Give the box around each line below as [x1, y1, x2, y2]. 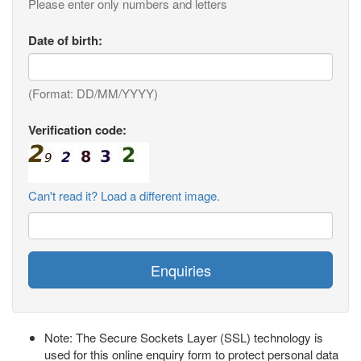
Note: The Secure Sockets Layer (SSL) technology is [44, 329, 323, 346]
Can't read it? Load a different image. [28, 187, 220, 204]
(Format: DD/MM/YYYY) [28, 85, 158, 102]
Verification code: [28, 121, 127, 139]
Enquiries [150, 259, 211, 280]
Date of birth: [28, 31, 102, 49]
